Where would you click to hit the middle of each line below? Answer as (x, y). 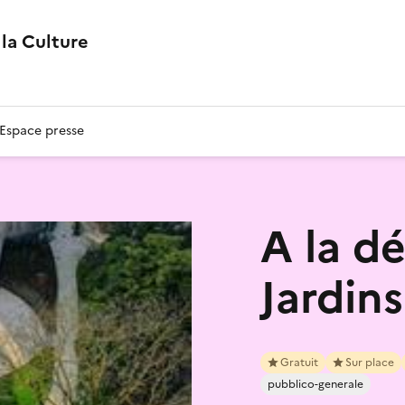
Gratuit (299, 362)
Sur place (370, 362)
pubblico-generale (316, 384)
